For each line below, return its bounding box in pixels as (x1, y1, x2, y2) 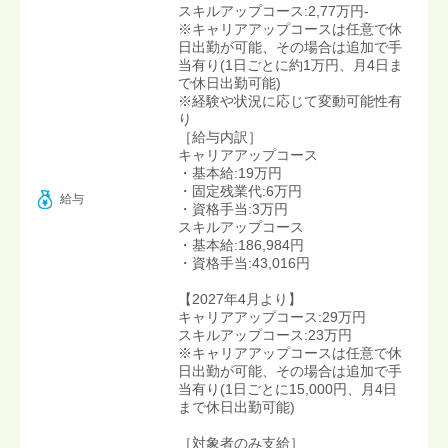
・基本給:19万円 (178, 164, 282, 181)
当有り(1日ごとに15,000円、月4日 (178, 380, 397, 397)
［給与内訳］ (178, 128, 262, 145)
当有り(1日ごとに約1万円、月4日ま (178, 56, 403, 73)
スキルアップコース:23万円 (178, 326, 352, 343)
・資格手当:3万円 (178, 200, 288, 217)
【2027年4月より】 (178, 290, 302, 307)
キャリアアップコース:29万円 (178, 308, 366, 325)
